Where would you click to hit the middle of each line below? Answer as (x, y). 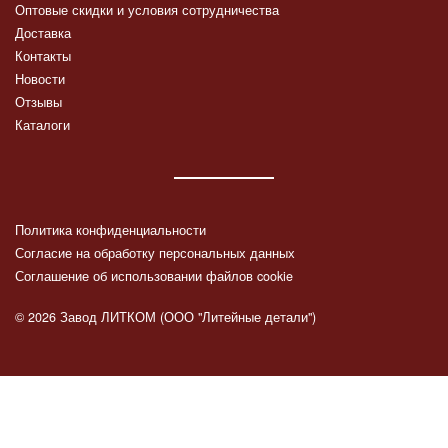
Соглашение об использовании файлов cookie (154, 276)
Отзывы (38, 102)
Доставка (43, 32)
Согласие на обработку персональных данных (155, 253)
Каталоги (42, 125)
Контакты (43, 55)
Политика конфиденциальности (110, 230)
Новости (40, 79)
